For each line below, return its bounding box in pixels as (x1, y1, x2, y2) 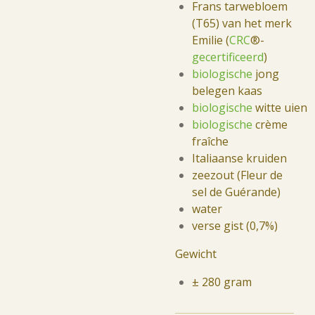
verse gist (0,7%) (192, 218, 278, 233)
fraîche (192, 134, 229, 149)
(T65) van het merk (192, 15, 292, 31)
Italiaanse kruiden (192, 150, 287, 166)
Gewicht (175, 246, 219, 262)
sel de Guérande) (192, 184, 281, 200)
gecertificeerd (192, 49, 264, 65)
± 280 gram (192, 274, 252, 290)
